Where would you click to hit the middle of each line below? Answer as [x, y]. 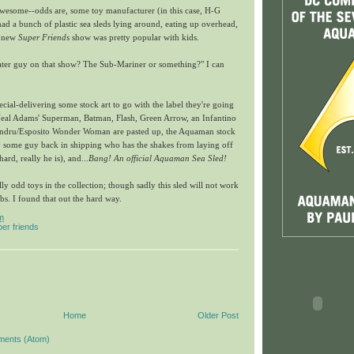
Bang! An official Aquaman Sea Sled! [158, 158]
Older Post [218, 316]
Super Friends [44, 38]
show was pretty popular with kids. [134, 38]
